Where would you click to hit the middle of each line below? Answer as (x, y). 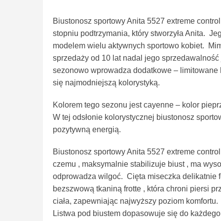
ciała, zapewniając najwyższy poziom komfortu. (135, 201)
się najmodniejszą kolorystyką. (106, 83)
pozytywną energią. (87, 130)
